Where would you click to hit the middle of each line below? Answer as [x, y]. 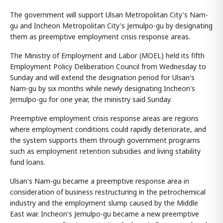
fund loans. [28, 162]
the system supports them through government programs [105, 140]
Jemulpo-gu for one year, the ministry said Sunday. [91, 100]
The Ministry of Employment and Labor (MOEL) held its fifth [107, 56]
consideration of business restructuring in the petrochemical [108, 192]
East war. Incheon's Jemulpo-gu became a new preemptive [105, 214]
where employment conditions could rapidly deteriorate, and [108, 129]
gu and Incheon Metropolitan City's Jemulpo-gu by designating [111, 26]
